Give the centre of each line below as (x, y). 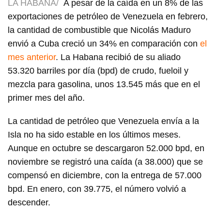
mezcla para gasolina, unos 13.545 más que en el (104, 85)
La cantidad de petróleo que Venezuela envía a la (103, 121)
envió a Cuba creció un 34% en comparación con (104, 44)
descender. (29, 203)
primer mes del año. (46, 98)
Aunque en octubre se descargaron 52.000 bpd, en (106, 148)
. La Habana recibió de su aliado (118, 57)
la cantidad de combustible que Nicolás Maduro (99, 30)
